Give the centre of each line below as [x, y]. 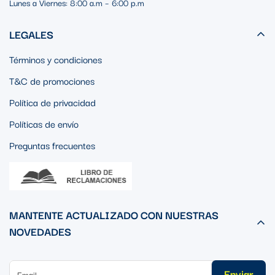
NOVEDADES [40, 231]
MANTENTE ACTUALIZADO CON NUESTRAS [114, 214]
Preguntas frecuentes [52, 145]
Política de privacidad [52, 102]
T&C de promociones [52, 81]
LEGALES [31, 34]
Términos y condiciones [56, 59]
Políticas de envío [44, 124]
